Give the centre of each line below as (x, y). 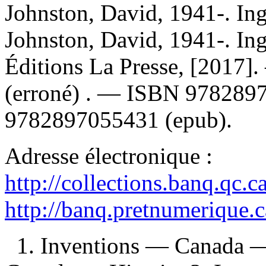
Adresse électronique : (109, 156)
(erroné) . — (66, 93)
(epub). (196, 119)
